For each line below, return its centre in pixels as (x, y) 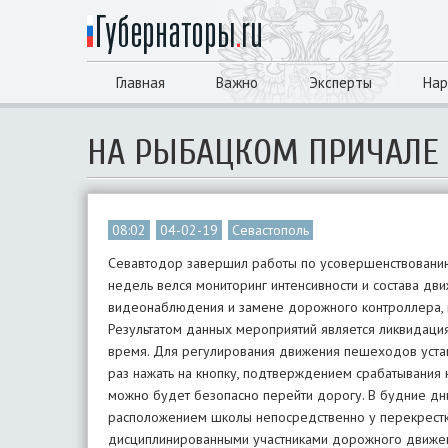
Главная (140, 82)
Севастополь (270, 230)
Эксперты (340, 82)
